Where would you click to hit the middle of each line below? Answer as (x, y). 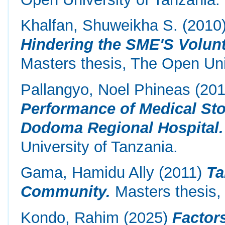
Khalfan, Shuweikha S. (99, 25)
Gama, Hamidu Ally (88, 173)
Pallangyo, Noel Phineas (106, 89)
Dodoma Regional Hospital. (122, 127)
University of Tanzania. (99, 146)
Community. (66, 192)
